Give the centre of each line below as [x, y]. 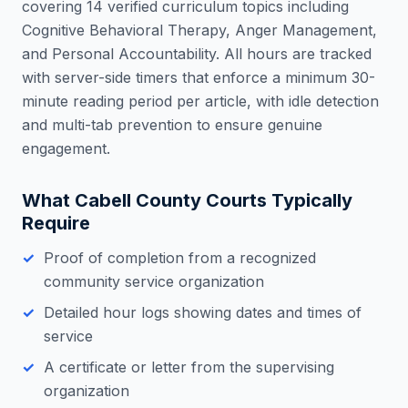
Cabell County [138, 200]
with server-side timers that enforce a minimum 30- [199, 77]
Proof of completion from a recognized [180, 258]
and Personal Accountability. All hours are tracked [197, 54]
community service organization [154, 281]
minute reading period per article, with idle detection [200, 101]
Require [56, 223]
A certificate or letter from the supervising [189, 367]
